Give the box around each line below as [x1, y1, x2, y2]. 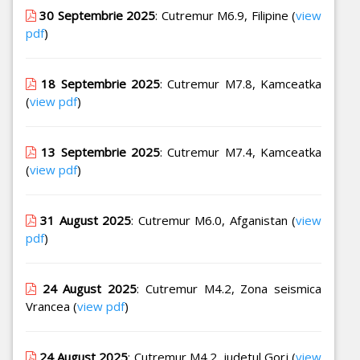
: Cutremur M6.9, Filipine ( [155, 7, 297, 24]
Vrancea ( [26, 298, 77, 315]
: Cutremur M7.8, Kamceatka [160, 76, 322, 92]
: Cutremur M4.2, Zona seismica [137, 280, 322, 297]
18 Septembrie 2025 [41, 76, 161, 92]
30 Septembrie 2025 [39, 7, 156, 24]
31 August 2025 [40, 212, 132, 229]
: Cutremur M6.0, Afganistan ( [131, 212, 297, 229]
